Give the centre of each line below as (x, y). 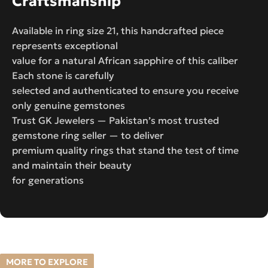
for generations (48, 180)
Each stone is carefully (63, 75)
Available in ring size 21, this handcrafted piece (118, 30)
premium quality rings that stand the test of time (125, 150)
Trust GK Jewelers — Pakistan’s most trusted (115, 120)
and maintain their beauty (72, 165)
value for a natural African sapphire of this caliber (125, 60)
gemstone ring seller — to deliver (88, 135)
